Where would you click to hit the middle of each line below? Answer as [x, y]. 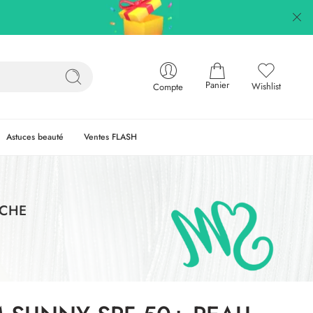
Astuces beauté [35, 137]
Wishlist [266, 86]
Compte [168, 87]
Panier [217, 85]
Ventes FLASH [111, 137]
